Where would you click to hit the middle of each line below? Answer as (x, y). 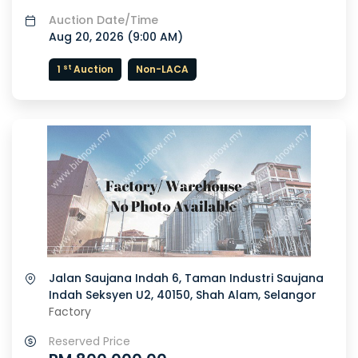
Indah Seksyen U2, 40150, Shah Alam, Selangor (183, 295)
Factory (70, 312)
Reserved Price (89, 342)
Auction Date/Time (103, 20)
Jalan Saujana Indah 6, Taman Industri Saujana (186, 278)
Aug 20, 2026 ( (91, 37)
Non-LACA (162, 70)
